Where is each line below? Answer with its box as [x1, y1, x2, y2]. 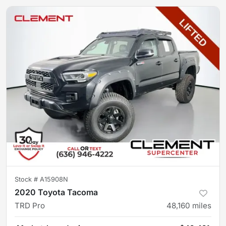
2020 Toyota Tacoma [15, 187, 98, 197]
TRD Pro [15, 201, 45, 210]
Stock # [15, 176, 40, 183]
